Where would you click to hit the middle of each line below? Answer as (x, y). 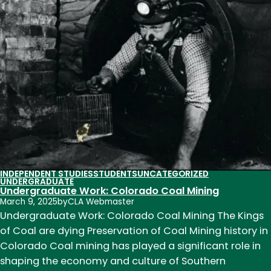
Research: (77, 11)
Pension (72, 56)
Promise (73, 71)
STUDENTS (115, 174)
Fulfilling (73, 26)
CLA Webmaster (101, 202)
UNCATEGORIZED (173, 174)
